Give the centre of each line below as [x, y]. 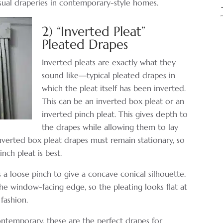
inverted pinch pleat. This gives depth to [115, 114]
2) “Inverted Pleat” [94, 31]
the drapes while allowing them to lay [110, 127]
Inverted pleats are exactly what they [109, 62]
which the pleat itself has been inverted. [114, 88]
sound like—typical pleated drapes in [109, 75]
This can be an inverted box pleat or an [113, 101]
